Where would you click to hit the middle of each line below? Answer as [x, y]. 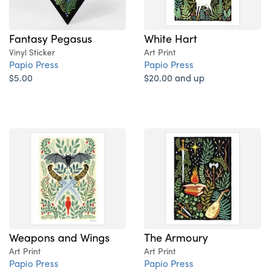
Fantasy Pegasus [51, 38]
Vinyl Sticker [32, 52]
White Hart [171, 38]
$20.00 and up [174, 78]
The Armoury [176, 237]
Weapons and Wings [59, 237]
